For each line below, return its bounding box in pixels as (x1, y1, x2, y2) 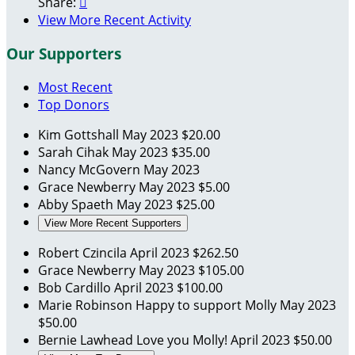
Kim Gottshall (38, 125, 122, 143)
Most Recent (38, 78, 113, 96)
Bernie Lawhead (38, 330, 136, 349)
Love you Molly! (136, 330, 231, 349)
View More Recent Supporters (44, 216, 181, 229)
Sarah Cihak (38, 143, 112, 161)
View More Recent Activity (38, 11, 191, 29)
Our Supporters (6, 43, 121, 63)
